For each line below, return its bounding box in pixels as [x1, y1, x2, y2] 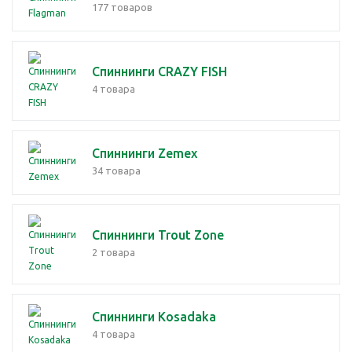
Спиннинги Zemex [92, 146, 197, 160]
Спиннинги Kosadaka [92, 310, 216, 324]
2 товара [92, 247, 135, 258]
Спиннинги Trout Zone [92, 228, 224, 242]
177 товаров [92, 2, 152, 13]
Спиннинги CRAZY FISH [92, 64, 227, 79]
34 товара [92, 165, 141, 176]
